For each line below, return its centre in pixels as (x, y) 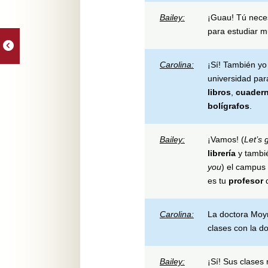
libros (219, 92)
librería (221, 153)
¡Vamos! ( (226, 139)
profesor (246, 180)
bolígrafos (228, 106)
